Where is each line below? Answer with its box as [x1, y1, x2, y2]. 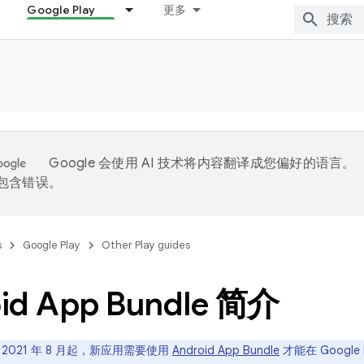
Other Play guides [102, 238, 190, 252]
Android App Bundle [172, 343, 279, 357]
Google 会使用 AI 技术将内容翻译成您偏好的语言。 [49, 155, 356, 171]
